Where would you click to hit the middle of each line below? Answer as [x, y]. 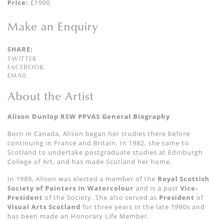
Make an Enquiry [53, 26]
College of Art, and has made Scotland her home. [90, 162]
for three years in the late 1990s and [143, 207]
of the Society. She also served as [101, 198]
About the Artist [51, 96]
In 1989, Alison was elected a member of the [82, 179]
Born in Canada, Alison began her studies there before [99, 134]
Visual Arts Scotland [44, 207]
